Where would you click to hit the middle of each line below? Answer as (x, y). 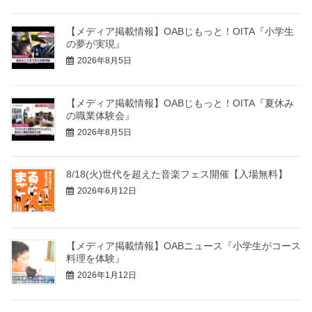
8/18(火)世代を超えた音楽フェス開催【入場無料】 (177, 174)
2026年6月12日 (107, 191)
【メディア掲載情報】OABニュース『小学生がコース (184, 246)
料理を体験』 (95, 259)
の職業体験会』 (100, 115)
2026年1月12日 (107, 275)
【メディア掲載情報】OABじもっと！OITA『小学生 (180, 31)
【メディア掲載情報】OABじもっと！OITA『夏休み (180, 103)
